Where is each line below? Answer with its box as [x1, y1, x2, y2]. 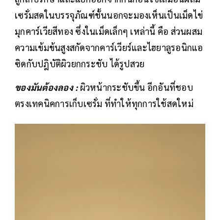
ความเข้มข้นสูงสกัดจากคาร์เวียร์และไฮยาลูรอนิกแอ [15, 42, 203, 54]
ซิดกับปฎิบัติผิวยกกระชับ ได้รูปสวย [15, 58, 147, 70]
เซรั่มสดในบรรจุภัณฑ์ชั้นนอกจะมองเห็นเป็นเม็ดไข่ [15, 9, 203, 21]
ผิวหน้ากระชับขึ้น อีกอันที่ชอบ [80, 82, 193, 93]
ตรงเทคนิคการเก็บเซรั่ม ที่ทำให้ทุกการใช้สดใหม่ [15, 98, 193, 110]
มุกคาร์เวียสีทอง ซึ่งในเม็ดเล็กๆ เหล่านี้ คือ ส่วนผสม [15, 26, 202, 37]
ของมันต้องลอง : [15, 82, 80, 93]
